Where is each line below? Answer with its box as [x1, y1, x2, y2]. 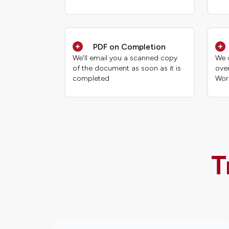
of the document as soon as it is [73, 64, 181, 73]
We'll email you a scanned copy [73, 54, 178, 63]
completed [73, 74, 110, 83]
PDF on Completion [93, 42, 166, 52]
